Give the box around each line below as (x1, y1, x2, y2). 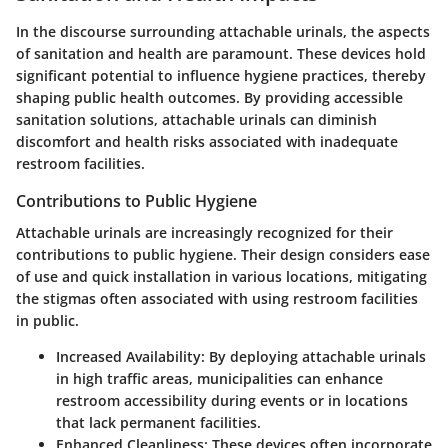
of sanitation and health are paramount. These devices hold (16, 43, 426, 63)
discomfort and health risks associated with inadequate (16, 131, 398, 151)
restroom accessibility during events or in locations (56, 391, 408, 410)
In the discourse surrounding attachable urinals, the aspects (16, 21, 430, 41)
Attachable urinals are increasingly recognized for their (16, 223, 393, 242)
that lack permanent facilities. (56, 413, 261, 432)
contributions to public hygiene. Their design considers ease (16, 245, 430, 264)
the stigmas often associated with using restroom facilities (16, 289, 418, 308)
